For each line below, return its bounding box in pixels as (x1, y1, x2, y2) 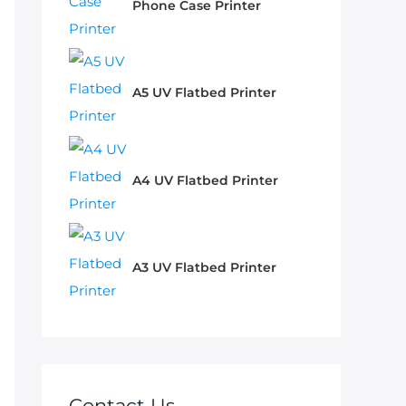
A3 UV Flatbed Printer (132, 258, 276, 275)
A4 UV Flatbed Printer (132, 171, 278, 188)
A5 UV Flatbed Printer (132, 84, 276, 101)
